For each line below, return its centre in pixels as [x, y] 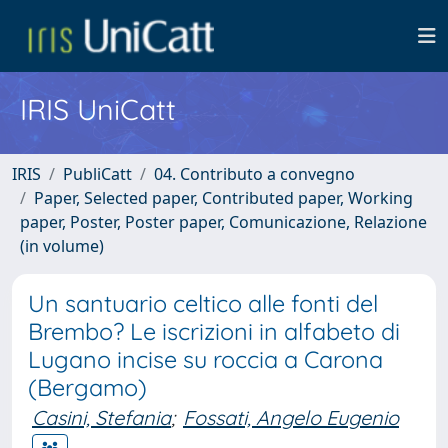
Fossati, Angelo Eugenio [291, 417]
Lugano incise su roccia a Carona [205, 359]
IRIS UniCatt [98, 109]
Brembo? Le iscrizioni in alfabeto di [214, 331]
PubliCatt [97, 174]
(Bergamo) [87, 387]
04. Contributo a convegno [254, 174]
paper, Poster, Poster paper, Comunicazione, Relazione [223, 222]
